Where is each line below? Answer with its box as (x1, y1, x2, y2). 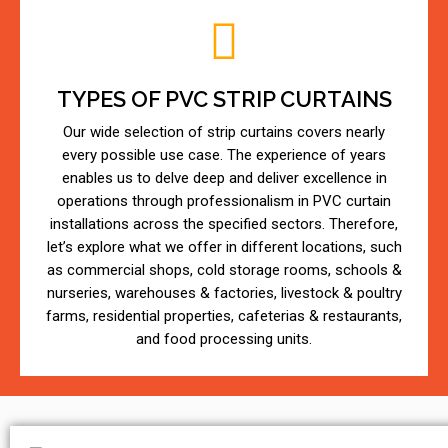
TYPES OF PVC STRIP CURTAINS (56, 86, 392, 113)
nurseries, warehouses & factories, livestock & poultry (46, 284, 402, 303)
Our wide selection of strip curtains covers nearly (63, 123, 385, 142)
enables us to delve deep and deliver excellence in (61, 169, 387, 188)
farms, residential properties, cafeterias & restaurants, (46, 307, 402, 326)
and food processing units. (136, 330, 312, 349)
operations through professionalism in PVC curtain (57, 192, 391, 211)
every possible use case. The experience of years (62, 146, 386, 165)
